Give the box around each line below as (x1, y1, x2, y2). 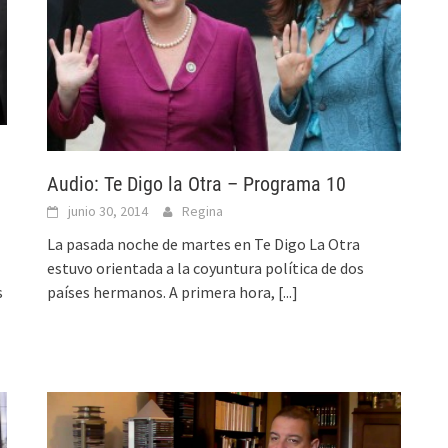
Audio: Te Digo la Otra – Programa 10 (47, 171, 347, 196)
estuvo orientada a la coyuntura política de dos (47, 257, 365, 278)
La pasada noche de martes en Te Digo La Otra (47, 233, 361, 254)
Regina (182, 201, 224, 220)
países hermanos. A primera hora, (47, 281, 279, 302)
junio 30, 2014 (68, 201, 149, 220)
